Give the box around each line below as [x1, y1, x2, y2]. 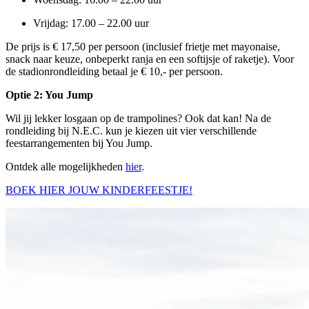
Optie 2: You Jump [6, 89, 93, 101]
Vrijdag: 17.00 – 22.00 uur [33, 17, 149, 30]
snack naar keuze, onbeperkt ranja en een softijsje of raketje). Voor [6, 53, 294, 66]
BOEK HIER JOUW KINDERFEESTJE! [6, 184, 192, 197]
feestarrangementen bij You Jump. [6, 137, 152, 150]
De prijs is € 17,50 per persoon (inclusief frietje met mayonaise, [6, 41, 280, 53]
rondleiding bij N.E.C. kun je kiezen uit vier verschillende [6, 125, 257, 137]
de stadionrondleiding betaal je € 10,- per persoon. [6, 66, 223, 78]
